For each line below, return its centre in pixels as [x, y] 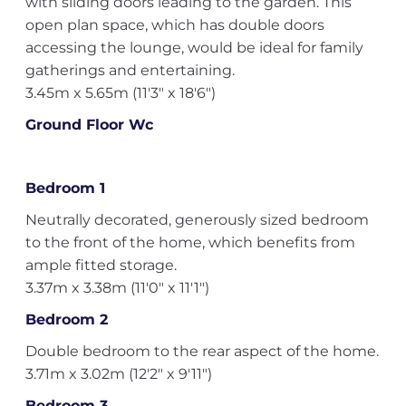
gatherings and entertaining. [130, 70]
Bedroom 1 [65, 188]
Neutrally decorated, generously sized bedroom [197, 220]
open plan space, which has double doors [174, 25]
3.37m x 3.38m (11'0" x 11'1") [117, 288]
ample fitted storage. [101, 265]
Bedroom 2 [66, 319]
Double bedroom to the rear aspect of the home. [202, 351]
